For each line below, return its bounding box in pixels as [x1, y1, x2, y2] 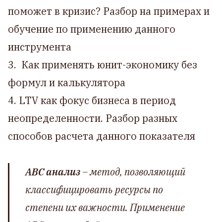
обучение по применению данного [8, 22, 175, 36]
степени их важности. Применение [25, 201, 185, 214]
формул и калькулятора [8, 76, 125, 89]
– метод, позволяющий [80, 165, 185, 178]
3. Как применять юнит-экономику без [8, 58, 197, 71]
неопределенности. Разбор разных [8, 111, 177, 125]
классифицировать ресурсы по [25, 183, 163, 196]
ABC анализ [25, 165, 80, 178]
